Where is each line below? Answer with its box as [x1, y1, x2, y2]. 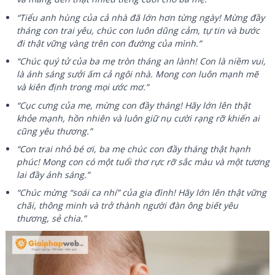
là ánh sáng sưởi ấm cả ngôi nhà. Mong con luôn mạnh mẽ [17, 68, 259, 80]
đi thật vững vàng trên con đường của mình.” [17, 37, 202, 49]
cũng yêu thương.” [17, 125, 93, 137]
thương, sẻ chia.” [17, 212, 87, 225]
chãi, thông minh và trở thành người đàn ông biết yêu [17, 199, 239, 212]
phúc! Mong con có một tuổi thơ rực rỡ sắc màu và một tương [17, 156, 270, 168]
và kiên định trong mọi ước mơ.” [17, 81, 149, 93]
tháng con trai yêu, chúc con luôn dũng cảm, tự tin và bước [17, 24, 260, 36]
